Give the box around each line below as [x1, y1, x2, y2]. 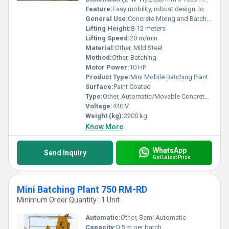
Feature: [85, 5, 112, 13]
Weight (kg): [85, 112, 124, 120]
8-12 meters [131, 25, 166, 32]
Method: [85, 54, 112, 61]
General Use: [85, 15, 128, 22]
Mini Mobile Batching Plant [130, 73, 208, 81]
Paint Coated [113, 83, 151, 90]
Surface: [85, 83, 113, 90]
